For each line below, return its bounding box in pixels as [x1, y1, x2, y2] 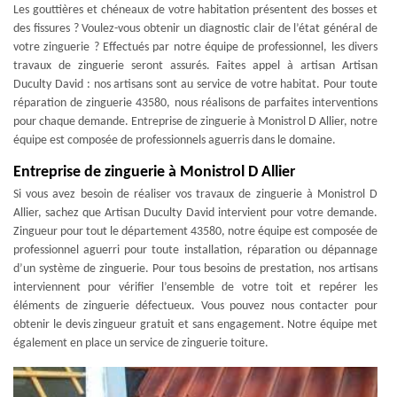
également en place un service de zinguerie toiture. [13, 336, 269, 350]
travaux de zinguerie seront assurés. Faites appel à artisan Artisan [13, 58, 378, 73]
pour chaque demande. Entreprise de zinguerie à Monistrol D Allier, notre [13, 114, 378, 128]
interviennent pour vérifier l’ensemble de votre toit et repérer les [13, 280, 378, 294]
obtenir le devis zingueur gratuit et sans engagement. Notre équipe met [13, 317, 378, 331]
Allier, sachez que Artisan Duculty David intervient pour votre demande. [13, 206, 378, 220]
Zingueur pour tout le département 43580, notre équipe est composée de [13, 224, 378, 238]
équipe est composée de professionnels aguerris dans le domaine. [13, 133, 336, 147]
